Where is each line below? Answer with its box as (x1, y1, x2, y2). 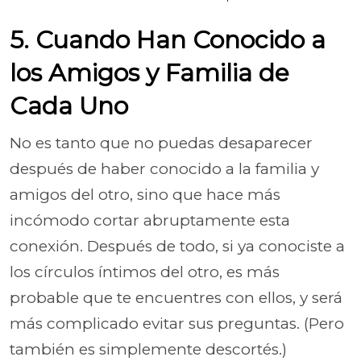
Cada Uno (10, 90, 128, 121)
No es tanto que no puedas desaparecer (10, 133, 313, 152)
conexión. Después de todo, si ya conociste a (10, 236, 345, 255)
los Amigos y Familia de (10, 57, 289, 88)
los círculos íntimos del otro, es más (10, 262, 280, 281)
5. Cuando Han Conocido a (10, 24, 326, 55)
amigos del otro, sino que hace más (10, 185, 280, 204)
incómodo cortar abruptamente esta (10, 210, 290, 230)
